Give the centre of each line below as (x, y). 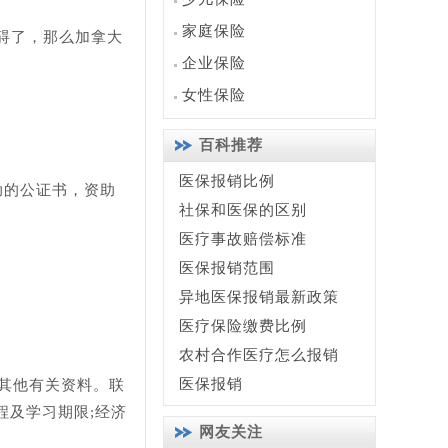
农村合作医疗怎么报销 (259, 355)
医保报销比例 (227, 181)
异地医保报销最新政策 (259, 297)
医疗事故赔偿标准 (243, 239)
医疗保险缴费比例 (243, 326)
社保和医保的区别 (243, 210)
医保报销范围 (227, 268)
